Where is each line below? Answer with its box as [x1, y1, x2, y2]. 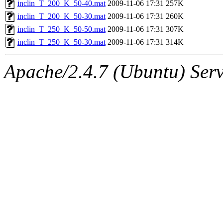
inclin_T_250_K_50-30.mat [17, 38, 106, 47]
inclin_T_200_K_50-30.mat [17, 12, 106, 21]
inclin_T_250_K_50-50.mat [17, 25, 106, 34]
